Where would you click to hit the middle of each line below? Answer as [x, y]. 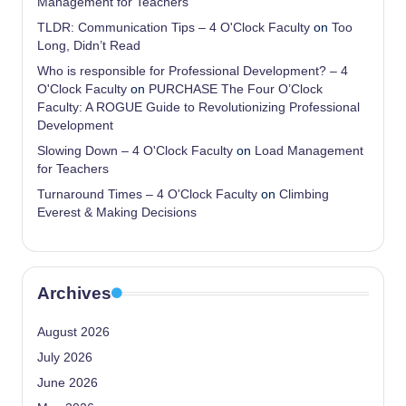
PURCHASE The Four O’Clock [236, 89]
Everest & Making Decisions [117, 212]
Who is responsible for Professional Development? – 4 [193, 71]
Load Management [309, 150]
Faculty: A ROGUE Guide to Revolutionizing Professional [198, 107]
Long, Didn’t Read [89, 45]
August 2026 [73, 332]
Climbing [304, 194]
